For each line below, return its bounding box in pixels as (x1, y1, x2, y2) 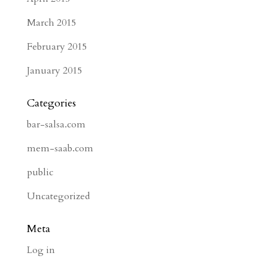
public (26, 166, 53, 179)
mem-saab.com (26, 142, 93, 155)
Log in (26, 243, 55, 257)
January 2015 (26, 64, 82, 77)
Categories (26, 96, 76, 111)
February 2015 (26, 40, 87, 53)
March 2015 (26, 16, 76, 29)
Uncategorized (26, 190, 90, 203)
